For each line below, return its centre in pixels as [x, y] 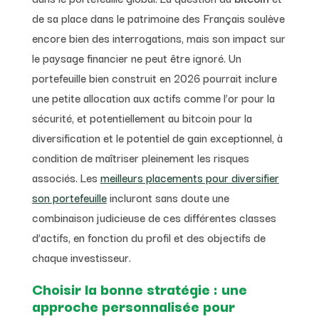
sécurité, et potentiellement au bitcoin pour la [142, 117]
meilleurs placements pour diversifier [189, 177]
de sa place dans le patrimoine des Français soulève [158, 17]
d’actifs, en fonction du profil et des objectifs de [148, 237]
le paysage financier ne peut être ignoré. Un [136, 57]
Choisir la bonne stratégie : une [139, 288]
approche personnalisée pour [133, 305]
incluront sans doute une [168, 197]
